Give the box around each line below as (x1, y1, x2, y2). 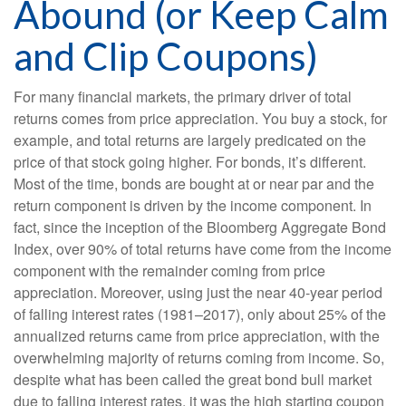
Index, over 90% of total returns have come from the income (14, 237, 391, 259)
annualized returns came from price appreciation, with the (14, 324, 380, 346)
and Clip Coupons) (14, 33, 318, 79)
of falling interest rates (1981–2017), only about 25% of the (14, 303, 386, 324)
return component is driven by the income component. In (14, 194, 372, 216)
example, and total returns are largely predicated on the (14, 129, 366, 150)
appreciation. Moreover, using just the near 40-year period (14, 281, 382, 303)
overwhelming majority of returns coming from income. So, (14, 346, 384, 368)
